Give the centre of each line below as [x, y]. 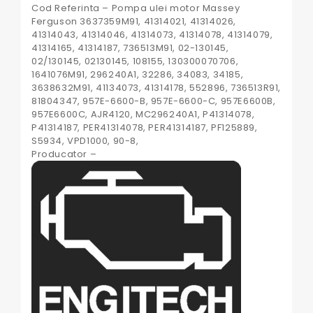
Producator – [64, 154]
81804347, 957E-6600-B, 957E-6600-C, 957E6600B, [154, 101]
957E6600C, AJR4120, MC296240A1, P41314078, [143, 114]
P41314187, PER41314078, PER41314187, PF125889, [145, 127]
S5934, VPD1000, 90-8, [85, 140]
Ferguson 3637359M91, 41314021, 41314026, [134, 21]
